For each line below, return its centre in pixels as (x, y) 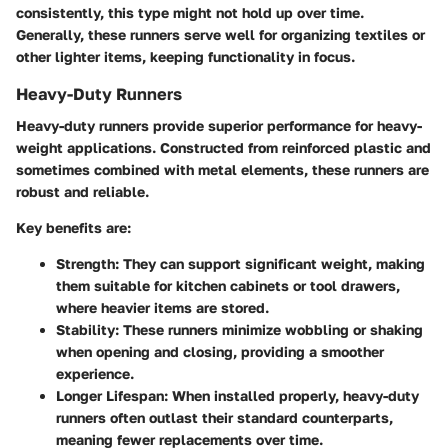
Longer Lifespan (110, 395)
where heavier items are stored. (162, 307)
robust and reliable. (82, 191)
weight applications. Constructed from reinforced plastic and (223, 147)
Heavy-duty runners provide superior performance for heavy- (219, 125)
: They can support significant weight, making (270, 263)
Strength (85, 263)
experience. (95, 373)
